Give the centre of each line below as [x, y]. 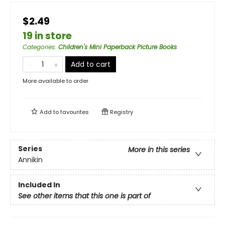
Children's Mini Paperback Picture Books [118, 47]
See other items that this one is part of [84, 196]
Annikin [30, 160]
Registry [121, 112]
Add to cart [91, 64]
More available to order [55, 81]
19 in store [47, 36]
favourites [75, 112]
